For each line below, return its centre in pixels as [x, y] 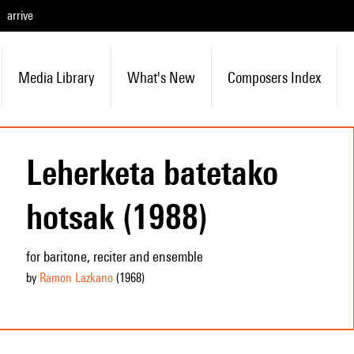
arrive [20, 15]
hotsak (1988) [117, 217]
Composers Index [274, 77]
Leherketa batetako [152, 172]
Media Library [56, 77]
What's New [161, 77]
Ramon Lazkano [76, 278]
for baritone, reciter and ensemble [114, 256]
